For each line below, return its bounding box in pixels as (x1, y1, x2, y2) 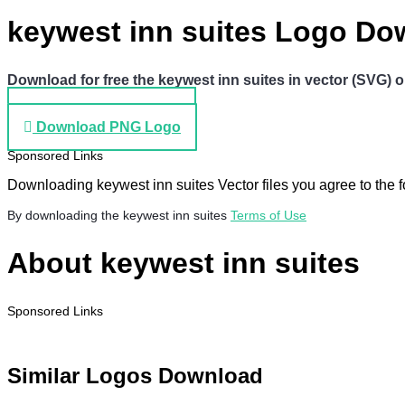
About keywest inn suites (7, 246, 360, 279)
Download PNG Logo (36, 119, 181, 136)
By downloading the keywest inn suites (7, 208, 231, 223)
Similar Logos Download (7, 363, 263, 389)
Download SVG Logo (36, 103, 180, 119)
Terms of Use (231, 208, 306, 223)
